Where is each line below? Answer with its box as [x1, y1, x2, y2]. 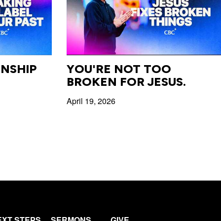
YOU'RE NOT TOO [66, 61, 171, 76]
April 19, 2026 [66, 95, 115, 107]
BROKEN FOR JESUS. [66, 74, 186, 89]
